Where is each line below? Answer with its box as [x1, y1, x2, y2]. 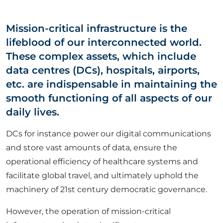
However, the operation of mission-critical [6, 207, 171, 216]
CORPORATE [7, 42, 72, 53]
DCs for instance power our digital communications [6, 129, 211, 138]
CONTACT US [7, 74, 75, 85]
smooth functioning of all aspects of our [6, 92, 212, 104]
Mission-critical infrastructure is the [6, 22, 187, 34]
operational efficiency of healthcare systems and [6, 157, 198, 166]
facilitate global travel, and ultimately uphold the [6, 171, 199, 180]
